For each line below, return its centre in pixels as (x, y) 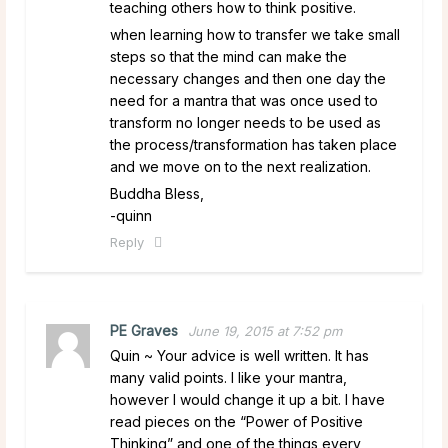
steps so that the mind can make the (228, 56)
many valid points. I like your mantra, (228, 377)
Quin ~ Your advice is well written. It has (239, 355)
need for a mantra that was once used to (244, 100)
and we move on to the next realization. (240, 166)
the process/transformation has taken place (253, 144)
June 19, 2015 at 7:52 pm (265, 330)
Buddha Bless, (157, 193)
